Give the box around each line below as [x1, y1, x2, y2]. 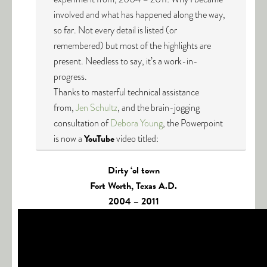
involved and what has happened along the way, [54, 8, 225, 21]
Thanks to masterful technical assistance [54, 85, 199, 99]
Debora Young [110, 116, 163, 130]
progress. [54, 70, 87, 83]
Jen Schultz [76, 101, 117, 114]
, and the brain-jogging [117, 101, 200, 114]
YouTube [84, 132, 114, 146]
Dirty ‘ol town [107, 163, 160, 178]
